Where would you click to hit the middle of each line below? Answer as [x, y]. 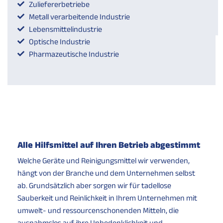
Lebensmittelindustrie [65, 29]
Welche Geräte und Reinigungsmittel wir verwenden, [104, 160]
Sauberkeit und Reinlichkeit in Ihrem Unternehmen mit [107, 198]
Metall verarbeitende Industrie [79, 16]
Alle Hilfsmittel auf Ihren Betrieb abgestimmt [109, 145]
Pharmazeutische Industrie [74, 54]
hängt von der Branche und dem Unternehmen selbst [106, 173]
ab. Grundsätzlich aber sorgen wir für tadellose [94, 185]
